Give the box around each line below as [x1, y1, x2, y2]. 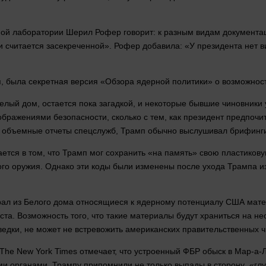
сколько [112, 112, 141, 122]
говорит [123, 27, 153, 37]
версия [71, 77, 98, 87]
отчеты [45, 126, 72, 136]
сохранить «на [103, 148, 164, 158]
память [164, 148, 192, 158]
